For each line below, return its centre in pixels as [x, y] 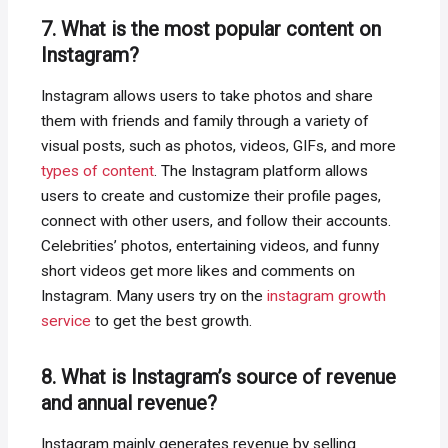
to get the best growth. [174, 321]
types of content [98, 171]
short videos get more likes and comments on [198, 271]
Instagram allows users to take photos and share [207, 96]
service [66, 321]
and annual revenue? [129, 403]
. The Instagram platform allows [261, 171]
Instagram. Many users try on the [154, 296]
